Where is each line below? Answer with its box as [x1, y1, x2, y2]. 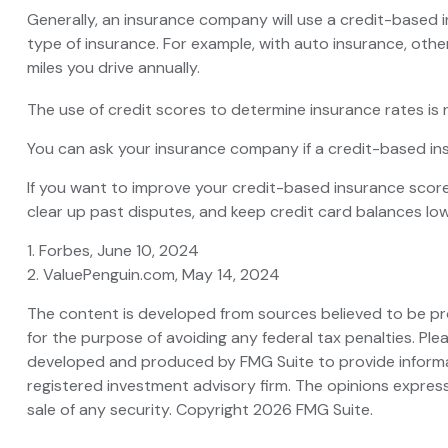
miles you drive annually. [26, 57, 200, 79]
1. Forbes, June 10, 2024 [26, 240, 199, 262]
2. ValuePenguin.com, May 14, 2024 [26, 264, 280, 286]
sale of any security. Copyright [26, 399, 253, 421]
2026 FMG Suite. [252, 399, 373, 421]
